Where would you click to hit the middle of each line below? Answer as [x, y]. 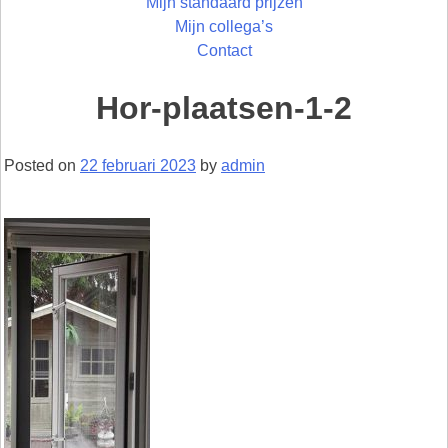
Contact [224, 50]
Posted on [42, 165]
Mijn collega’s [224, 26]
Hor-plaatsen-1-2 [224, 108]
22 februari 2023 [138, 165]
